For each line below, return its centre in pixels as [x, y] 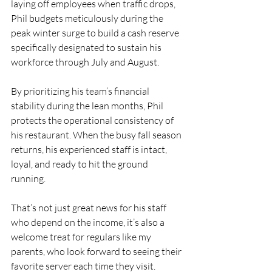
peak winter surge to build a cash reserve [96, 33]
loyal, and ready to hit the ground [80, 164]
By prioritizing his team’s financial [81, 91]
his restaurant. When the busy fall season [97, 135]
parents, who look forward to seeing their [97, 251]
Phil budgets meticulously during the [88, 18]
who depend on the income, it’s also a [89, 222]
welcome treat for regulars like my [82, 237]
